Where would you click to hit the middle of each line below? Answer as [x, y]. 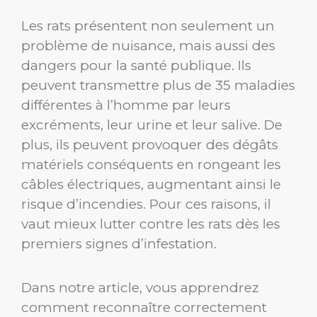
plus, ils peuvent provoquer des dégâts [150, 144]
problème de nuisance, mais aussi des [148, 45]
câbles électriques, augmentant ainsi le [151, 184]
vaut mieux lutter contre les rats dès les [151, 224]
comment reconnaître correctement [144, 307]
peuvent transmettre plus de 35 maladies [158, 85]
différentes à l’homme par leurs [126, 105]
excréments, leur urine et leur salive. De [152, 125]
